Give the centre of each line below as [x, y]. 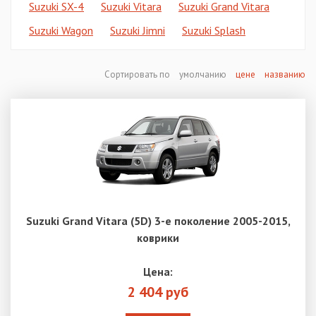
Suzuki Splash [214, 31]
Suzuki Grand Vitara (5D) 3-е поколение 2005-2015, [158, 221]
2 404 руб [158, 292]
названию [285, 75]
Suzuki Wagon [61, 31]
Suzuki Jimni [138, 31]
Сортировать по [138, 75]
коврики [158, 238]
